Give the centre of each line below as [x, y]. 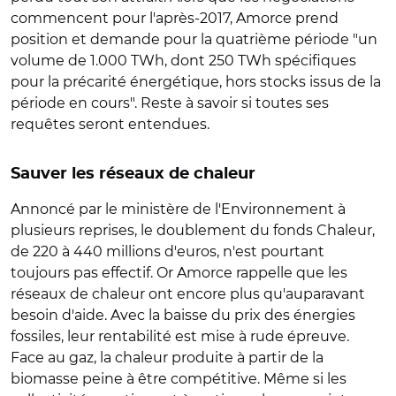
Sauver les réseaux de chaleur [133, 174]
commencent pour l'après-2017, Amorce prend [175, 18]
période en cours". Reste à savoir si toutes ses [170, 103]
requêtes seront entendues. [112, 124]
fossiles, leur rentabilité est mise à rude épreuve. [180, 336]
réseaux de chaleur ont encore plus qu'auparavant [188, 294]
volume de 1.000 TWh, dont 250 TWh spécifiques [183, 61]
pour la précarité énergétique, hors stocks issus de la [196, 82]
